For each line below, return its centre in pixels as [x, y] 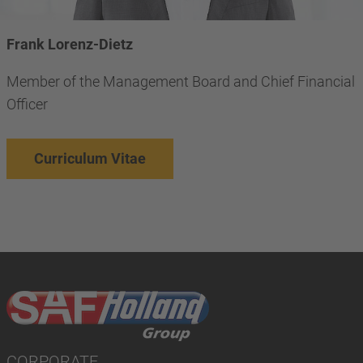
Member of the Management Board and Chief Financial [181, 81]
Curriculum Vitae [90, 158]
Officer [27, 104]
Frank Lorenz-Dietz [70, 44]
